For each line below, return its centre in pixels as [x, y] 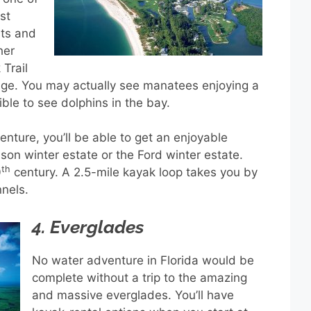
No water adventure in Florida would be [143, 260]
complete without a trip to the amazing [140, 277]
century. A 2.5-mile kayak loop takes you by [134, 173]
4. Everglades [88, 227]
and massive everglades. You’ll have [133, 295]
